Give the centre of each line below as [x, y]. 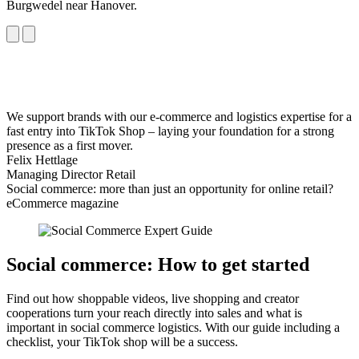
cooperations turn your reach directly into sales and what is [154, 313]
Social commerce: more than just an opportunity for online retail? [170, 188]
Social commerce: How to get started [158, 264]
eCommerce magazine [63, 203]
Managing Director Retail [71, 174]
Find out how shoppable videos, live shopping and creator [153, 298]
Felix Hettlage [42, 159]
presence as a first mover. [70, 145]
